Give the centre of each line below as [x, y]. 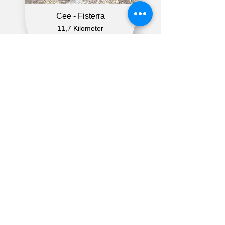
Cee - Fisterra [80, 16]
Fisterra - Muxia [80, 205]
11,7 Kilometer [80, 28]
